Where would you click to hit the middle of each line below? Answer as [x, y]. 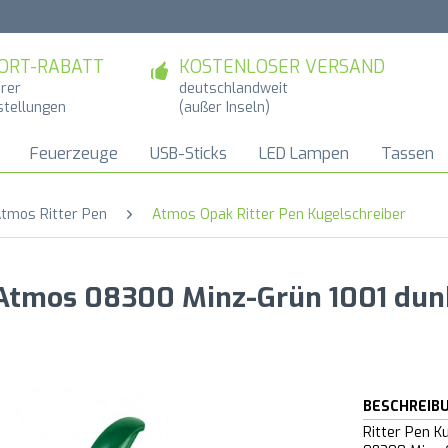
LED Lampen [304, 153]
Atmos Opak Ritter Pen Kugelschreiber [279, 214]
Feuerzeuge [74, 153]
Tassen [407, 153]
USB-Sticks [188, 153]
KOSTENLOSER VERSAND [282, 67]
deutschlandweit [234, 88]
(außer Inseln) [225, 107]
